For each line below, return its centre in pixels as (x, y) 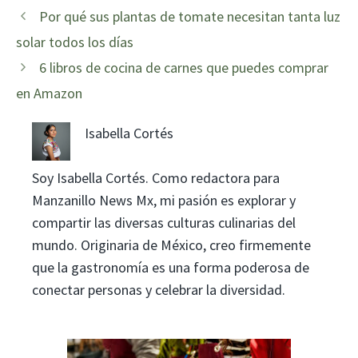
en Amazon (49, 93)
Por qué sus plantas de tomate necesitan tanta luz (189, 16)
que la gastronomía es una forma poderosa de (171, 267)
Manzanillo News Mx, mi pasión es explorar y (164, 200)
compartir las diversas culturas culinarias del (164, 222)
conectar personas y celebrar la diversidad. (159, 289)
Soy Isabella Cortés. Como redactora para (156, 177)
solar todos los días (75, 42)
